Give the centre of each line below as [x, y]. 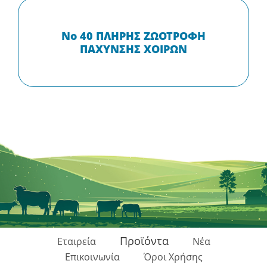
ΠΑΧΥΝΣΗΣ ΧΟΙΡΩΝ [133, 49]
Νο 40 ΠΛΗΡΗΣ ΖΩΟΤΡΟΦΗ [133, 36]
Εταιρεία [76, 241]
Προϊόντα [144, 241]
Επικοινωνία [92, 257]
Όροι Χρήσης [173, 257]
